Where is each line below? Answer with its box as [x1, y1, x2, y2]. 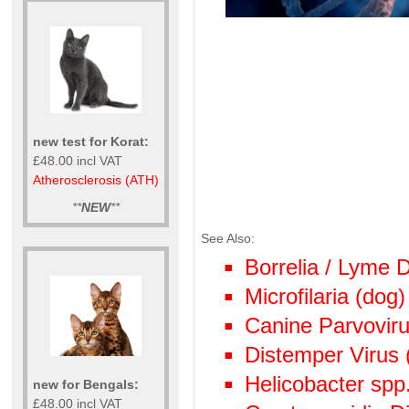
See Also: [201, 231, 255, 246]
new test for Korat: [32, 133, 149, 149]
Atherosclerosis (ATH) [32, 172, 159, 187]
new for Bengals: [32, 376, 139, 392]
